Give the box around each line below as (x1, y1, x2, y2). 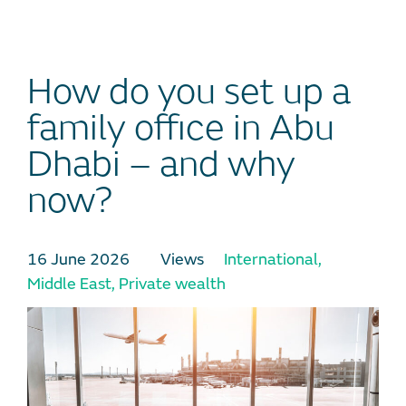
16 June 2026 (27, 248, 130, 270)
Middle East (27, 273, 111, 295)
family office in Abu (27, 105, 334, 150)
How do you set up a (27, 69, 351, 114)
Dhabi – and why (27, 141, 295, 187)
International (224, 248, 318, 270)
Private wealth (119, 273, 226, 295)
